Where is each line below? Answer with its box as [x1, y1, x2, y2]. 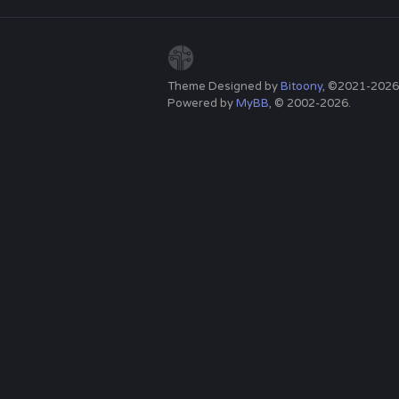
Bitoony [281, 79, 322, 94]
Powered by [167, 96, 236, 110]
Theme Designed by [167, 79, 281, 94]
